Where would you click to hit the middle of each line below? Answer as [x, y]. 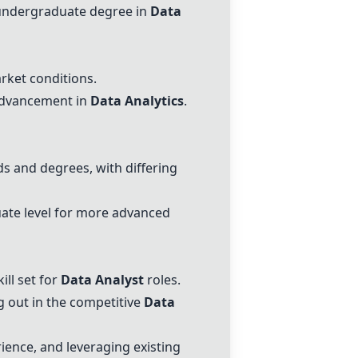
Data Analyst [102, 280]
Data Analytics [137, 101]
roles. [162, 280]
